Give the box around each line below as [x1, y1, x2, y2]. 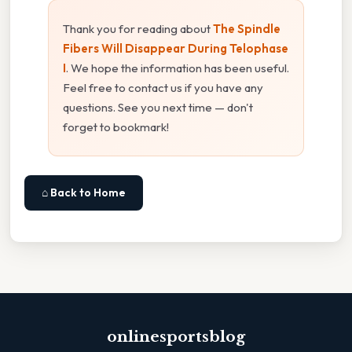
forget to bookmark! [63, 119, 169, 134]
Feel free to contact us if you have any [63, 79, 263, 95]
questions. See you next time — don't [63, 99, 253, 115]
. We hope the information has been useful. [66, 60, 289, 75]
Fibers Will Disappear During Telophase [63, 40, 288, 56]
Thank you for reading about [63, 20, 213, 36]
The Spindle [213, 20, 280, 36]
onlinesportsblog [107, 327, 245, 346]
